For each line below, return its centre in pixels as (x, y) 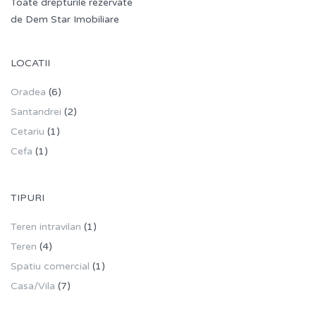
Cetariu (28, 132)
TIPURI (28, 198)
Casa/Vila (33, 286)
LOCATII (30, 63)
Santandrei (36, 112)
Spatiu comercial (50, 267)
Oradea (28, 92)
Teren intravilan (46, 227)
